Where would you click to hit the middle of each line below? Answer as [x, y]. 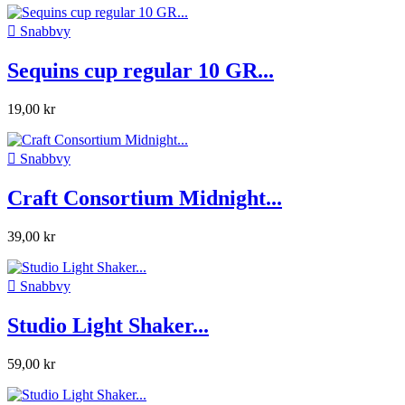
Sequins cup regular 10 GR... [141, 70]
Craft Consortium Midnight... [145, 198]
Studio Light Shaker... [108, 325]
